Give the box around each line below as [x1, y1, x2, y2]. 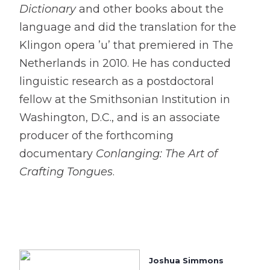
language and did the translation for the [19, 20, 236, 34]
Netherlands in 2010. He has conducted [19, 57, 231, 70]
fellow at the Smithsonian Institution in [19, 93, 230, 106]
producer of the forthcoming [19, 129, 174, 142]
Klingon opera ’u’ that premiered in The [19, 39, 233, 52]
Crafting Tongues [19, 165, 113, 178]
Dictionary [19, 2, 76, 16]
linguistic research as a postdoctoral [19, 75, 214, 88]
